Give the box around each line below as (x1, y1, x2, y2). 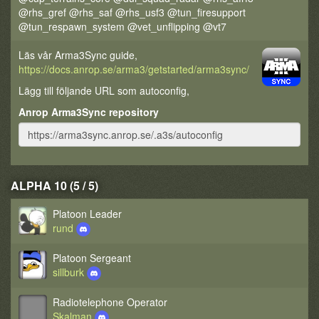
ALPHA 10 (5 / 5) (11, 177, 98, 194)
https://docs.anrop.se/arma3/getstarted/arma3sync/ (19, 62, 249, 76)
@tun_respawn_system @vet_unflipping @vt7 (19, 19, 226, 33)
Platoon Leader (53, 206, 122, 221)
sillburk (53, 265, 87, 279)
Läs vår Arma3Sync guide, (19, 48, 137, 62)
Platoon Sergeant (53, 251, 131, 265)
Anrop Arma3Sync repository (19, 105, 159, 119)
